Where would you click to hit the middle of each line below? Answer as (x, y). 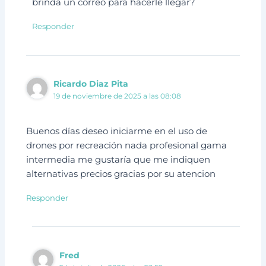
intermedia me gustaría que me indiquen (118, 159)
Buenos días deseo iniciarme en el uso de (117, 131)
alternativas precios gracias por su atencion (121, 174)
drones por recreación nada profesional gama (127, 145)
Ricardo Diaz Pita (91, 84)
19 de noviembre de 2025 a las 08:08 (118, 96)
